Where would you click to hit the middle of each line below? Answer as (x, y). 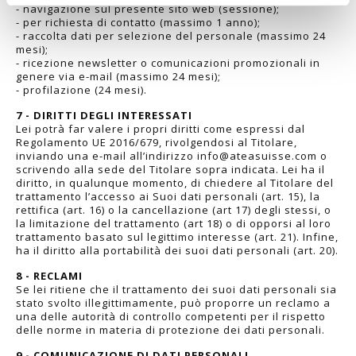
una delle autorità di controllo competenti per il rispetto (171, 316)
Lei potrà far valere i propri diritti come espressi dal (161, 128)
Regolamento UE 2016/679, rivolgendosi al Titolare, (157, 142)
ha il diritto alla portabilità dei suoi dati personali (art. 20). (177, 250)
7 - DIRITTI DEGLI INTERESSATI (104, 115)
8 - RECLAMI (49, 275)
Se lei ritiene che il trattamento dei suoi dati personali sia (176, 289)
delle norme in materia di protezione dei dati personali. (170, 329)
